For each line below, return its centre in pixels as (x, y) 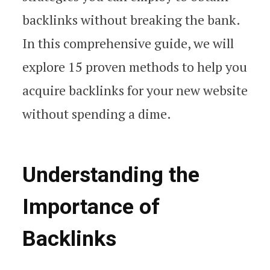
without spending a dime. (97, 114)
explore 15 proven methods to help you (135, 67)
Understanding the (111, 175)
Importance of (91, 207)
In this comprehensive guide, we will (128, 43)
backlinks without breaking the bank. (131, 20)
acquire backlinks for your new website (135, 90)
